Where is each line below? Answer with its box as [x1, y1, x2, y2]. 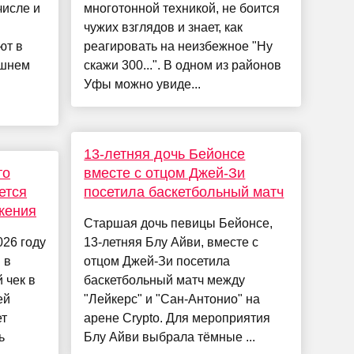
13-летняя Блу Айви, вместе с [84, 235, 259, 250]
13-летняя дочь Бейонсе [84, 146, 246, 163]
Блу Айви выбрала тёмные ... [84, 330, 256, 345]
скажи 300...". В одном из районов [84, 58, 282, 73]
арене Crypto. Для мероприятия [84, 311, 271, 326]
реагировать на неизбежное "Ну [84, 40, 273, 54]
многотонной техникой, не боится [84, 2, 281, 16]
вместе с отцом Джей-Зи [84, 165, 246, 182]
